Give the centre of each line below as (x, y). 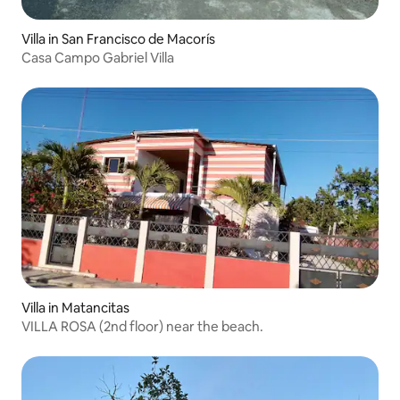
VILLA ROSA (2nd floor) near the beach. (142, 326)
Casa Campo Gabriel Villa (98, 57)
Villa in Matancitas (75, 307)
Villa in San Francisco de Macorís (118, 38)
